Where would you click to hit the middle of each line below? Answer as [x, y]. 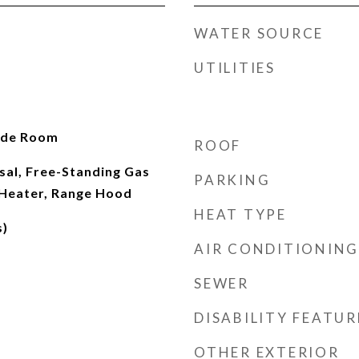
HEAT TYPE [240, 214]
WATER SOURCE [259, 33]
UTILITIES [235, 68]
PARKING [232, 180]
